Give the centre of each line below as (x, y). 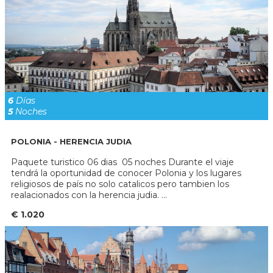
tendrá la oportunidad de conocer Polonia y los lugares (126, 173)
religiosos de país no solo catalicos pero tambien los (120, 184)
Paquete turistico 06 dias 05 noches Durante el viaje (122, 162)
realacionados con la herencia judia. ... (89, 195)
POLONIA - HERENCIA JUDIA (71, 141)
